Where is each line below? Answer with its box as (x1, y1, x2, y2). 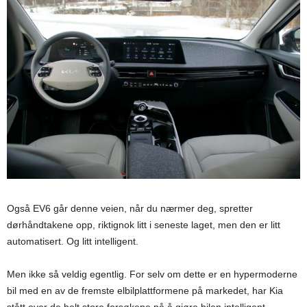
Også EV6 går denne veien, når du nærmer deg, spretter (7, 203, 253, 214)
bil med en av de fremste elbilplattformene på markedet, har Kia (7, 285, 283, 297)
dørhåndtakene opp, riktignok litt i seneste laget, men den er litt (7, 219, 280, 231)
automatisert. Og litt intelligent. (7, 236, 138, 247)
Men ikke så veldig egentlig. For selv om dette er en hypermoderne (7, 269, 297, 280)
